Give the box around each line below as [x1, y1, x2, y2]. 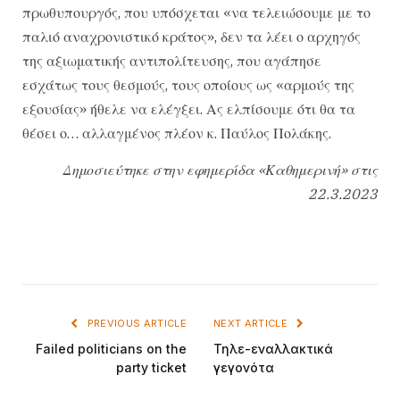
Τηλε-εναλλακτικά [213, 340, 333, 356]
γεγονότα [213, 359, 274, 375]
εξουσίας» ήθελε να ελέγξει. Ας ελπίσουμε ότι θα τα [22, 99, 355, 118]
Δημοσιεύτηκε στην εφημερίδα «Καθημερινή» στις [62, 161, 378, 179]
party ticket [116, 359, 187, 375]
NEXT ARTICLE [213, 316, 291, 329]
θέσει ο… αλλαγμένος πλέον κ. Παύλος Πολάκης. [22, 123, 331, 142]
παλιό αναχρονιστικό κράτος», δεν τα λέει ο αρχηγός [22, 27, 361, 46]
